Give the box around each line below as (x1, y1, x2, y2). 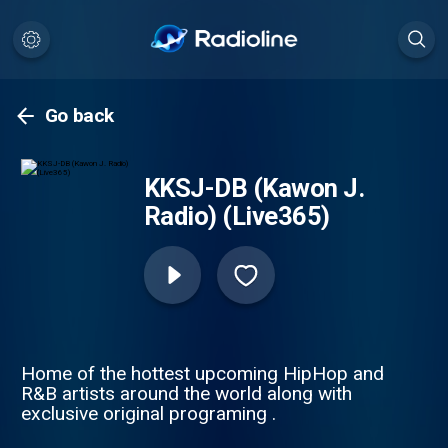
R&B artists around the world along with (20, 381, 352, 405)
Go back (44, 104, 115, 128)
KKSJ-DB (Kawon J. (143, 173, 365, 204)
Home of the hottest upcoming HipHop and (20, 361, 384, 385)
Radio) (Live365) (143, 201, 330, 232)
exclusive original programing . (20, 401, 276, 425)
